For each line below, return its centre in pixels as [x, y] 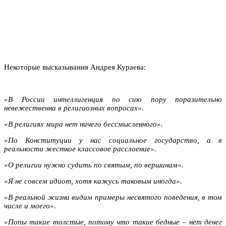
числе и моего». [30, 206]
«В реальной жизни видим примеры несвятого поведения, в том [113, 197]
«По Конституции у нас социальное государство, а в [113, 140]
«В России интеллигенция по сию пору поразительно [113, 99]
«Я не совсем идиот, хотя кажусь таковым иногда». [93, 181]
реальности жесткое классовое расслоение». [80, 149]
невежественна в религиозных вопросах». [74, 108]
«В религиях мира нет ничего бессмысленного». [83, 124]
